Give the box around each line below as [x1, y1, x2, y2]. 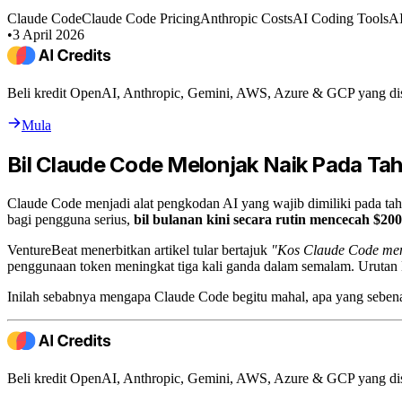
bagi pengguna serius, [7, 211, 134, 227]
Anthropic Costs [200, 10, 293, 26]
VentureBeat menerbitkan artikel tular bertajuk [7, 241, 271, 258]
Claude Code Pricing [82, 10, 200, 26]
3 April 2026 [13, 26, 84, 42]
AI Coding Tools [293, 10, 389, 26]
